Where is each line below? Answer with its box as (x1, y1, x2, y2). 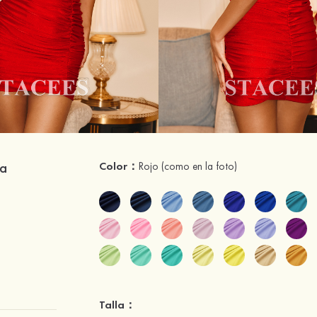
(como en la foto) (161, 159, 238, 173)
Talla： (99, 297, 137, 312)
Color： (99, 158, 139, 173)
